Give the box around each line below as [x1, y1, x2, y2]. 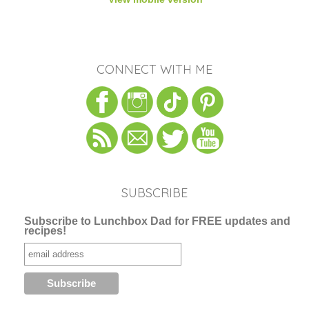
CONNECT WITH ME [97, 61, 212, 77]
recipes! [24, 224, 67, 237]
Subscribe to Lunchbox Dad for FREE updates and [24, 215, 291, 227]
